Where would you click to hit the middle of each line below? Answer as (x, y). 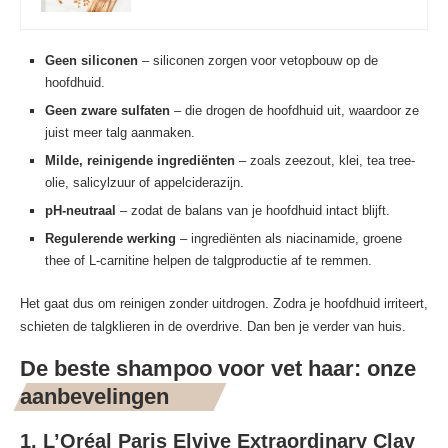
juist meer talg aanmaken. (120, 133)
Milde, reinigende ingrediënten (140, 161)
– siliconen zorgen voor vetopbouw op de (258, 61)
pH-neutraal (80, 211)
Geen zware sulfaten (107, 111)
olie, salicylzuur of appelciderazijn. (144, 183)
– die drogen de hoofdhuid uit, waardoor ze (294, 111)
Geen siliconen (91, 61)
